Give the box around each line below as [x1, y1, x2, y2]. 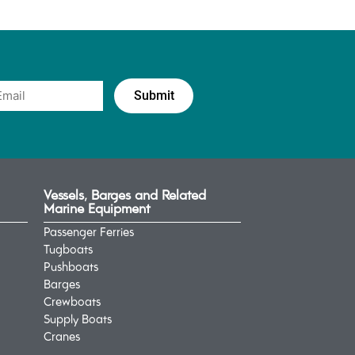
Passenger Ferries [43, 222, 134, 240]
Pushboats [43, 257, 98, 275]
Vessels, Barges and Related [43, 184, 206, 204]
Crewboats [43, 292, 101, 310]
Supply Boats [43, 309, 112, 327]
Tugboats [43, 239, 93, 258]
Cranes [43, 326, 80, 345]
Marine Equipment [43, 197, 151, 217]
